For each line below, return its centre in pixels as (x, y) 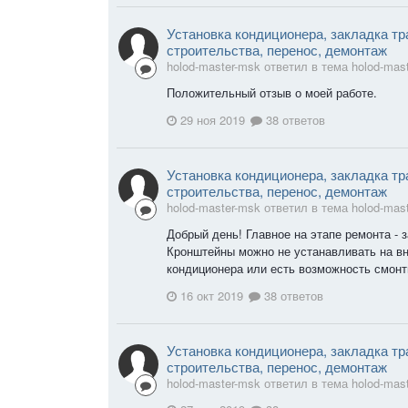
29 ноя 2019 (213, 119)
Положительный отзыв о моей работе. (274, 93)
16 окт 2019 (212, 295)
